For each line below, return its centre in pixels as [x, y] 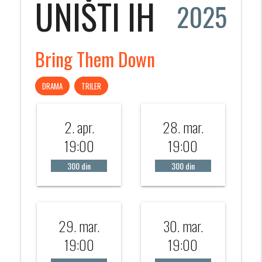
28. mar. [183, 127]
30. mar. [183, 226]
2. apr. [79, 127]
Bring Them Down [95, 59]
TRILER [92, 86]
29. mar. [79, 226]
